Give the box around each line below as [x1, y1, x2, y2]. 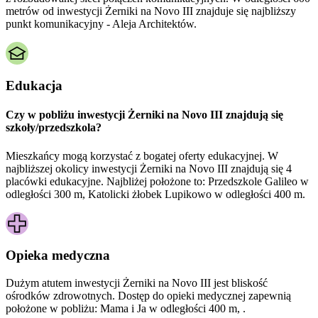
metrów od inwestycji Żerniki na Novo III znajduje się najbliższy [6, 5, 296, 18]
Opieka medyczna [6, 248, 110, 263]
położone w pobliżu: [6, 302, 100, 315]
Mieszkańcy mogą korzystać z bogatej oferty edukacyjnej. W [6, 149, 278, 162]
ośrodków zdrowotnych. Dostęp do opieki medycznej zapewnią [6, 290, 291, 302]
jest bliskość [211, 277, 268, 290]
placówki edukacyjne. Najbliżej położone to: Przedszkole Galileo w [6, 175, 309, 187]
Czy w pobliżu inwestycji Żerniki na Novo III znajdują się [6, 109, 283, 121]
